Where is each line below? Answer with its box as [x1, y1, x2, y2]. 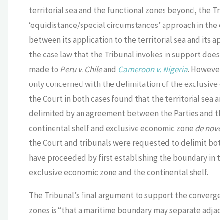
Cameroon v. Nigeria [117, 64, 188, 75]
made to [28, 64, 60, 75]
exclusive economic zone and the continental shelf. [28, 167, 208, 178]
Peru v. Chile [59, 64, 103, 75]
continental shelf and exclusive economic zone [28, 123, 195, 134]
